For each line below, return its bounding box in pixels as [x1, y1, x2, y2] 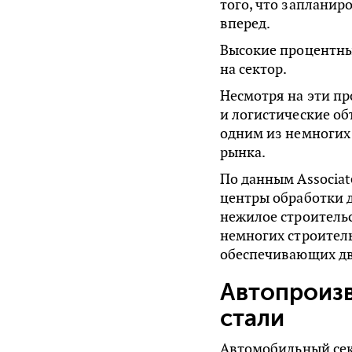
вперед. [219, 14, 271, 33]
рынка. [219, 143, 266, 162]
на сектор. [219, 60, 288, 79]
